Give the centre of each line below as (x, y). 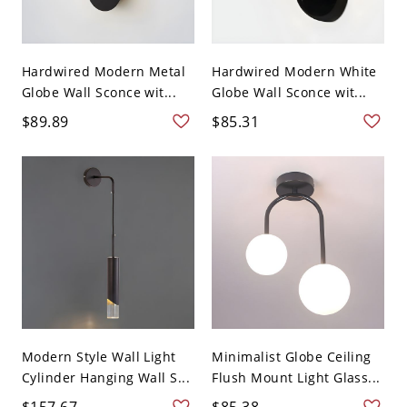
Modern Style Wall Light (99, 357)
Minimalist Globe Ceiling (292, 357)
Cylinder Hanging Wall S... (106, 378)
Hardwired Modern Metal (104, 72)
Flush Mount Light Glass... (296, 378)
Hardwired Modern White (294, 72)
